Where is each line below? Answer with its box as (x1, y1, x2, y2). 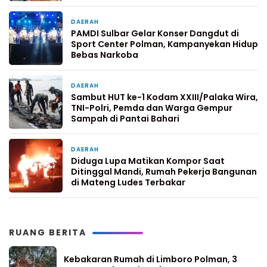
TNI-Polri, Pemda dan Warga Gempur (71, 102, 232, 114)
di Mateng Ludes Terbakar (71, 176, 185, 189)
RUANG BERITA (9, 226, 86, 239)
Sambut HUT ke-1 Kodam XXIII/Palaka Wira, (71, 91, 258, 104)
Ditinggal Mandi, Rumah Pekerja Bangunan (71, 166, 257, 178)
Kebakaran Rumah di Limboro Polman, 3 (64, 253, 237, 266)
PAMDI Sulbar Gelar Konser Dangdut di (71, 27, 239, 40)
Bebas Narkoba (71, 49, 138, 61)
